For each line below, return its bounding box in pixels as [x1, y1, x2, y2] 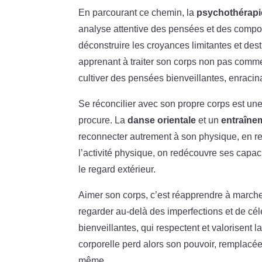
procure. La [78, 115, 128, 125]
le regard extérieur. [78, 164, 156, 174]
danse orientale [127, 115, 196, 125]
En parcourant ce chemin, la [78, 7, 197, 18]
